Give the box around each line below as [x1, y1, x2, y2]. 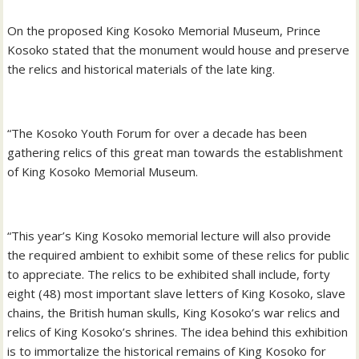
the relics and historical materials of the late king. [7, 60, 276, 77]
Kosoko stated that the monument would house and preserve [7, 41, 350, 58]
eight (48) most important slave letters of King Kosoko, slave [7, 284, 346, 301]
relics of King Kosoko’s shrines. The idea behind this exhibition [7, 323, 349, 340]
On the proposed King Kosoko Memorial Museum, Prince [7, 22, 321, 38]
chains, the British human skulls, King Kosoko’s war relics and [7, 304, 341, 321]
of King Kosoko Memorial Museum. [7, 163, 199, 179]
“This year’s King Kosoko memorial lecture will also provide [7, 227, 332, 244]
